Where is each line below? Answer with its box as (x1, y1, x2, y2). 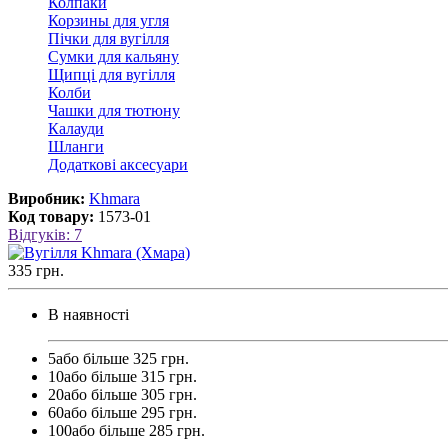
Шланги (48, 137, 104, 155)
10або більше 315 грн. (48, 367, 197, 385)
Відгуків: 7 (8, 225, 82, 243)
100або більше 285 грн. (48, 421, 205, 439)
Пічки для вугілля (48, 29, 169, 47)
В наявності (48, 305, 129, 323)
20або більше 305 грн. (48, 385, 197, 403)
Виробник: (8, 189, 85, 207)
